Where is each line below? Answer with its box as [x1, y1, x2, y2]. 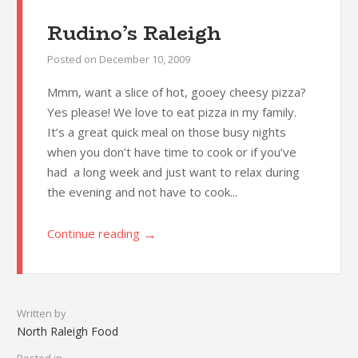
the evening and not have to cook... [46, 184, 237, 201]
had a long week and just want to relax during [46, 164, 300, 181]
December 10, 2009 [98, 52, 190, 67]
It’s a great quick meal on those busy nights [46, 124, 286, 141]
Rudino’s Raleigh [46, 18, 221, 49]
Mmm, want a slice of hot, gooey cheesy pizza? [46, 84, 306, 101]
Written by [16, 306, 66, 321]
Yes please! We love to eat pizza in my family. [46, 104, 296, 121]
